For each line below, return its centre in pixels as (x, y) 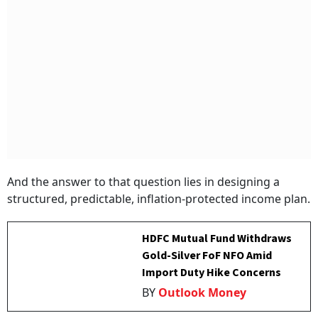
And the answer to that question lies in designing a (143, 181)
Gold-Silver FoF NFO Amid (207, 255)
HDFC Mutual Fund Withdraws (217, 238)
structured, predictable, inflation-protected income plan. (159, 198)
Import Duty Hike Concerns (212, 272)
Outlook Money (203, 292)
